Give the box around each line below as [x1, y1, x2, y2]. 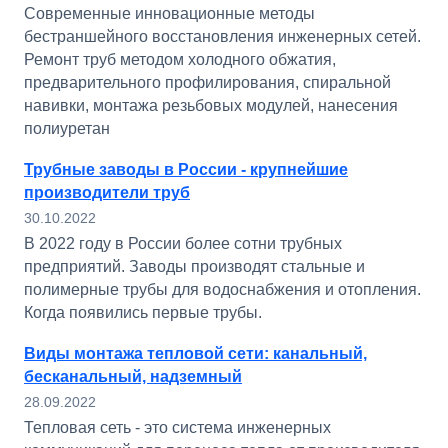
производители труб [24, 184, 190, 201]
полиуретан [24, 120, 110, 137]
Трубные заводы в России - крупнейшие [24, 161, 348, 178]
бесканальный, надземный [24, 368, 242, 385]
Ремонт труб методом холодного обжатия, [24, 51, 336, 68]
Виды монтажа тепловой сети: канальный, [24, 345, 367, 362]
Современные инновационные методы [24, 5, 315, 22]
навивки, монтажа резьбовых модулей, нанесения [24, 97, 398, 114]
